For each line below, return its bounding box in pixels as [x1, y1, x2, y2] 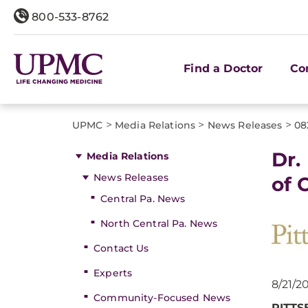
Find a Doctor [184, 61, 263, 75]
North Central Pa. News [100, 217, 218, 230]
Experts [93, 267, 133, 279]
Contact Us [93, 242, 149, 254]
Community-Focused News [93, 291, 231, 304]
